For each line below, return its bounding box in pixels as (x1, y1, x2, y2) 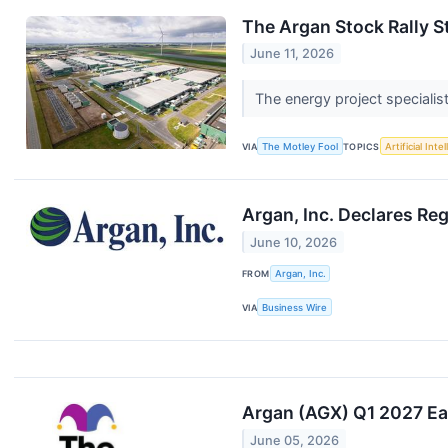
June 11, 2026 (250, 46, 335, 62)
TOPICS (343, 140, 380, 152)
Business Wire (262, 301, 328, 313)
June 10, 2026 (250, 234, 338, 250)
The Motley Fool (262, 140, 339, 152)
